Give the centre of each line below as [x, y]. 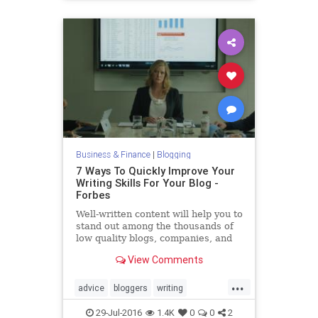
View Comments [164, 259]
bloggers [131, 288]
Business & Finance [113, 155]
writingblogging [108, 311]
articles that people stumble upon [153, 251]
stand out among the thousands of [154, 226]
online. [91, 263]
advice [91, 288]
